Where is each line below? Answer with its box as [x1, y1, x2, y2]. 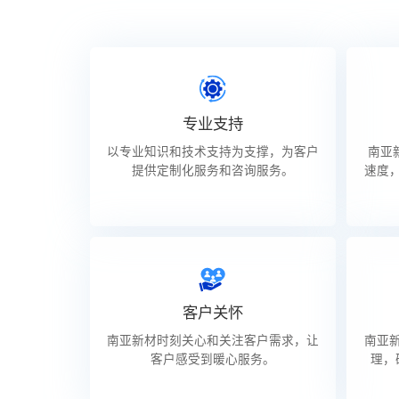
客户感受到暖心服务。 [150, 351, 275, 369]
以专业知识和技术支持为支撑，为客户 [106, 142, 319, 160]
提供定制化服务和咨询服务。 [131, 161, 294, 179]
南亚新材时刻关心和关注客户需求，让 [106, 332, 319, 350]
